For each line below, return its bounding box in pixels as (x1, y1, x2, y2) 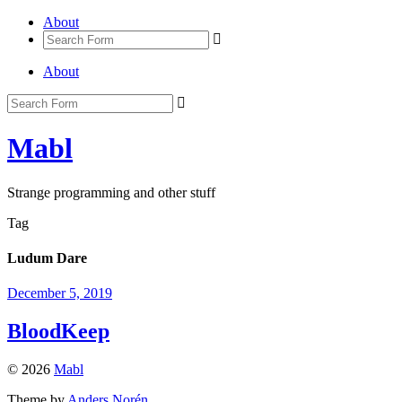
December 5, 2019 (7, 285, 112, 301)
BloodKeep (7, 319, 109, 344)
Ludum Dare (7, 250, 87, 267)
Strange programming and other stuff (7, 184, 215, 200)
